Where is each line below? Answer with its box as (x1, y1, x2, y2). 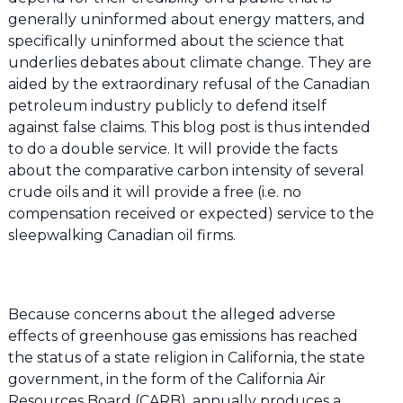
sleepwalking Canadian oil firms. (7, 226, 236, 244)
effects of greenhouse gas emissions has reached (7, 327, 358, 345)
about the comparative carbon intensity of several (7, 161, 364, 179)
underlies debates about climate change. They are (7, 53, 372, 71)
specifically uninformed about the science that (7, 31, 345, 49)
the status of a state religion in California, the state (7, 348, 365, 366)
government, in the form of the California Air (7, 370, 326, 388)
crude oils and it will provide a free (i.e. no (7, 183, 301, 201)
